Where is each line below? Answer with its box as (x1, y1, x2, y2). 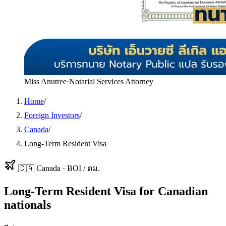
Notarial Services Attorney (69, 77, 153, 86)
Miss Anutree (24, 77, 67, 86)
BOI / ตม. (67, 164, 100, 173)
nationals (4, 198, 51, 211)
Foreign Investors (24, 111, 80, 120)
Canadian (158, 184, 208, 198)
